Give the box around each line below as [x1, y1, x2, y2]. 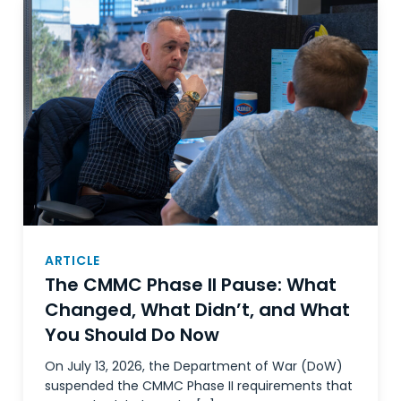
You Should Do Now [45, 321, 219, 347]
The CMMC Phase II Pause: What [45, 271, 337, 297]
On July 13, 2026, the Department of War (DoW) [45, 356, 343, 375]
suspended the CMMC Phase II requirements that [45, 376, 353, 395]
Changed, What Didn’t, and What [45, 296, 350, 322]
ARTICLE [45, 251, 100, 269]
